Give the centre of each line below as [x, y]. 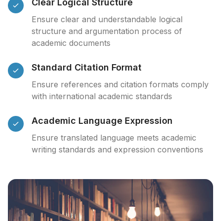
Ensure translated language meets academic [114, 138]
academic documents [71, 43]
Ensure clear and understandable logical [107, 19]
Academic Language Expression [102, 121]
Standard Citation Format [87, 67]
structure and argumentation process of [107, 31]
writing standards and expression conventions [117, 149]
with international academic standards [102, 96]
